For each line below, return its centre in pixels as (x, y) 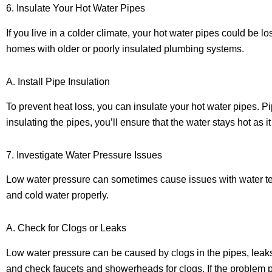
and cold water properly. (57, 195)
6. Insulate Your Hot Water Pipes (76, 8)
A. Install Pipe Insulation (58, 81)
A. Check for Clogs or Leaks (66, 228)
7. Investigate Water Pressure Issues (84, 155)
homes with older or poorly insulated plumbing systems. (125, 49)
